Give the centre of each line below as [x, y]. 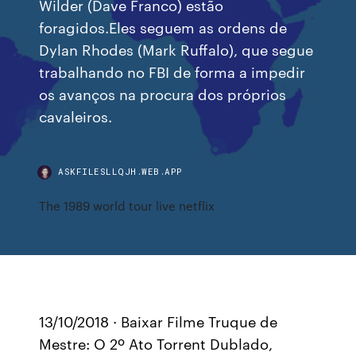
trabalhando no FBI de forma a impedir [172, 71]
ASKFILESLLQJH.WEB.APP [120, 171]
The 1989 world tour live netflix [127, 205]
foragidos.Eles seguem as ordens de [163, 27]
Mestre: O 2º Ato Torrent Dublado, [156, 343]
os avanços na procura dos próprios [163, 93]
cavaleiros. [76, 116]
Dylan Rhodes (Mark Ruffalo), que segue [176, 49]
